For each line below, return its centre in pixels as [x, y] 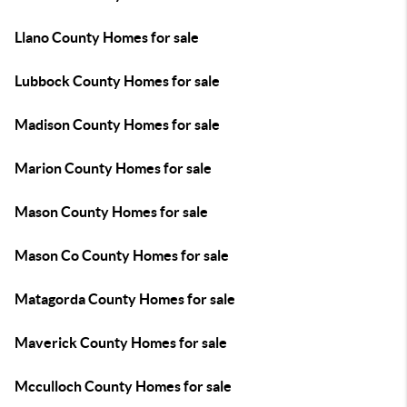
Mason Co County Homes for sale [122, 255]
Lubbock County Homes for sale [117, 81]
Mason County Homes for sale [111, 212]
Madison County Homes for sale [117, 124]
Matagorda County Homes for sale [125, 299]
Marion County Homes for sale [113, 168]
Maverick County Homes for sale [121, 342]
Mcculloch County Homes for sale [123, 386]
